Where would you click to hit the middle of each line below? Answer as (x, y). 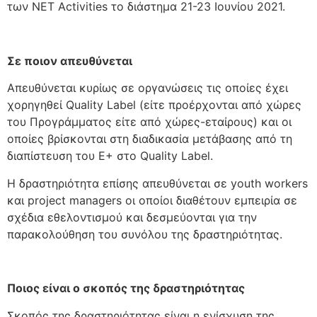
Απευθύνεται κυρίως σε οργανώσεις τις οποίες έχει (148, 88)
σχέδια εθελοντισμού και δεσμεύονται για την (132, 217)
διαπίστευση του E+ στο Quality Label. (110, 156)
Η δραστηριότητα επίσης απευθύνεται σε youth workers (157, 183)
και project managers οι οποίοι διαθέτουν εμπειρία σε (152, 200)
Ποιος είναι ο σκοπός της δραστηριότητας (126, 288)
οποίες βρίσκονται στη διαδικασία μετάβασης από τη (150, 139)
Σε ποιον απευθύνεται (70, 60)
